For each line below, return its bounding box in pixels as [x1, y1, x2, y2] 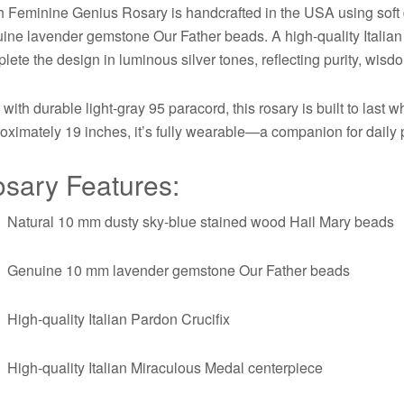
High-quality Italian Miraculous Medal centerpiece [7, 356, 324, 378]
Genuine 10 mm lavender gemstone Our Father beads [7, 259, 351, 280]
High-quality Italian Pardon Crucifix [7, 308, 231, 329]
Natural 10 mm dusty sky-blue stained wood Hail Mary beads [7, 210, 395, 232]
